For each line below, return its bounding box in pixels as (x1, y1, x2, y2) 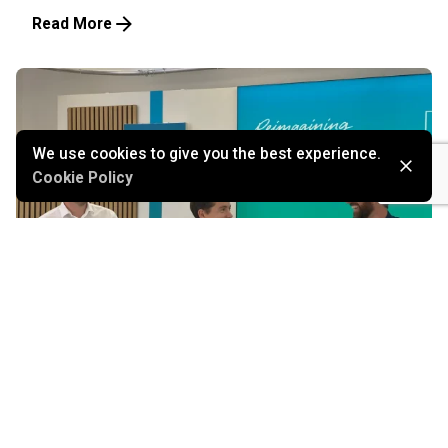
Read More (32, 15, 112, 34)
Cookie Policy (32, 169, 133, 187)
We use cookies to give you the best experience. (32, 145, 381, 163)
